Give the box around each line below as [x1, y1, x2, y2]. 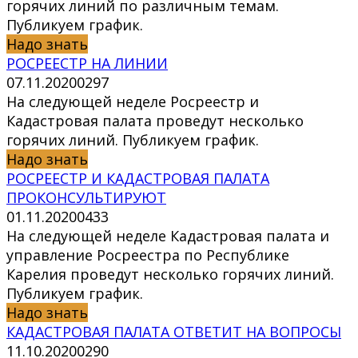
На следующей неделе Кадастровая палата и [6, 226, 329, 246]
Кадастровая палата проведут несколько [6, 111, 304, 131]
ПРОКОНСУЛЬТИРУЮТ [6, 188, 166, 208]
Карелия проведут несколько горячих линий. [6, 265, 334, 284]
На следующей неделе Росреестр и [6, 92, 259, 112]
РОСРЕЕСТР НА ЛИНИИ [6, 54, 168, 74]
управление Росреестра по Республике [6, 245, 289, 265]
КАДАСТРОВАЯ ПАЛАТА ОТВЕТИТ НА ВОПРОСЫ [6, 322, 341, 342]
